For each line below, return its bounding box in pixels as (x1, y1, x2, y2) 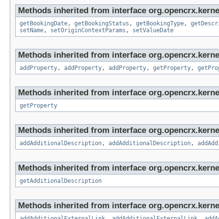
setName (20, 27, 44, 34)
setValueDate (132, 27, 174, 34)
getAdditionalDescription (20, 177, 102, 185)
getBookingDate (20, 20, 67, 27)
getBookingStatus (74, 20, 129, 27)
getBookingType (136, 20, 184, 27)
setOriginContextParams (50, 27, 126, 34)
